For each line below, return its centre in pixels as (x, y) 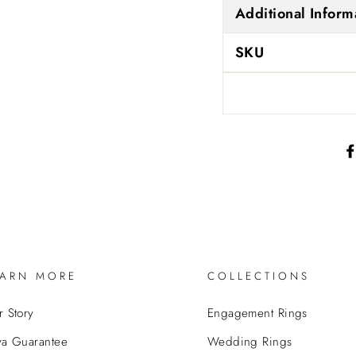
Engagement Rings (257, 313)
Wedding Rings (250, 341)
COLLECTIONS (259, 276)
